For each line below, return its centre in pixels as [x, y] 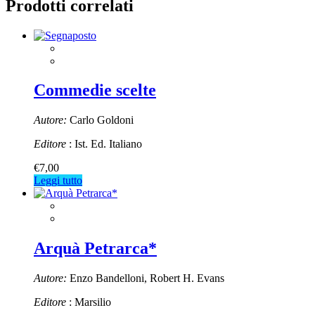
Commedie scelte [95, 90]
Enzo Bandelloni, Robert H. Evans [146, 278]
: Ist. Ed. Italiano [104, 144]
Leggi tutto [58, 181]
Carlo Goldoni [100, 120]
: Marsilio [89, 302]
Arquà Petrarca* [95, 249]
